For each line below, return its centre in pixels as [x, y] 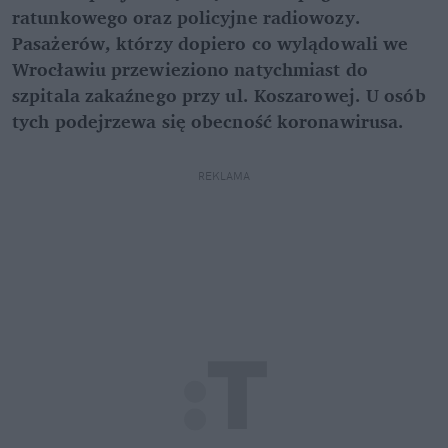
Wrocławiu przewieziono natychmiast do [190, 68]
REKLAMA [224, 175]
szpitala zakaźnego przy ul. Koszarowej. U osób [219, 94]
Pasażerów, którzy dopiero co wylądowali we [210, 42]
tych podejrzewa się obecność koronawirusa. [208, 120]
